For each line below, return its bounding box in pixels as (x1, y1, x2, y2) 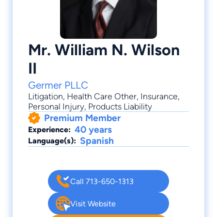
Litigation (28, 91, 63, 102)
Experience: (28, 125, 71, 135)
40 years (75, 124, 112, 136)
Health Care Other (67, 91, 137, 102)
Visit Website (70, 199, 116, 208)
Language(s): (28, 136, 76, 146)
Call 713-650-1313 (70, 176, 134, 186)
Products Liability (88, 101, 152, 112)
